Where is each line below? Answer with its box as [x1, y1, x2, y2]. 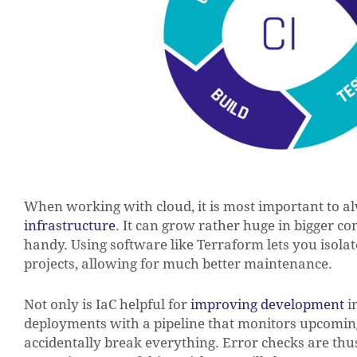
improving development [190, 296, 344, 312]
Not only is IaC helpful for [24, 296, 190, 312]
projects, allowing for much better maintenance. [24, 256, 332, 272]
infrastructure [24, 218, 116, 233]
